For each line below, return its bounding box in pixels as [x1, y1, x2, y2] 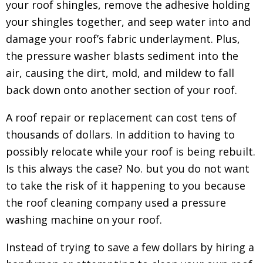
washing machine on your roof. [6, 212, 162, 227]
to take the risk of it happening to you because [6, 178, 245, 193]
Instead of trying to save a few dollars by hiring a [6, 240, 254, 254]
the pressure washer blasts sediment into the [6, 48, 238, 63]
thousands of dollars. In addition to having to [6, 127, 235, 141]
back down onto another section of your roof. [6, 82, 237, 97]
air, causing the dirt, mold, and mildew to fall [6, 65, 234, 80]
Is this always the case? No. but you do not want [6, 161, 249, 176]
